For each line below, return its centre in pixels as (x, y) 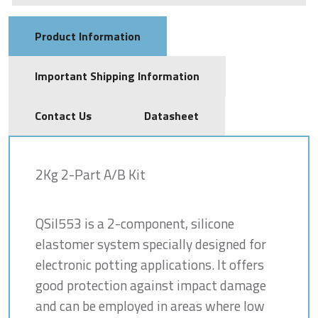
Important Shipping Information (117, 76)
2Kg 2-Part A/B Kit (91, 174)
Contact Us (63, 115)
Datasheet (171, 115)
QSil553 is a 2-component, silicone (135, 223)
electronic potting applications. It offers (150, 264)
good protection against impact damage (151, 285)
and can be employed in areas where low (150, 305)
